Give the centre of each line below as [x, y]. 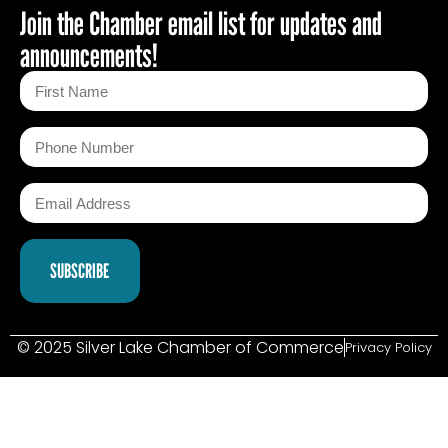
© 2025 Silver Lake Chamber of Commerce [180, 348]
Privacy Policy [388, 348]
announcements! [89, 55]
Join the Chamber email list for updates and [201, 23]
